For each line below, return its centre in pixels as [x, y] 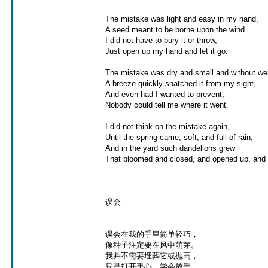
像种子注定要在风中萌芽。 [152, 245]
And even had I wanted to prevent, [165, 94]
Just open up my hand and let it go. [167, 51]
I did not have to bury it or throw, [161, 40]
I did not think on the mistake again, [167, 127]
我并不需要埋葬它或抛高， [152, 256]
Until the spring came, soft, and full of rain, [179, 137]
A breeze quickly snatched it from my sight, [181, 83]
